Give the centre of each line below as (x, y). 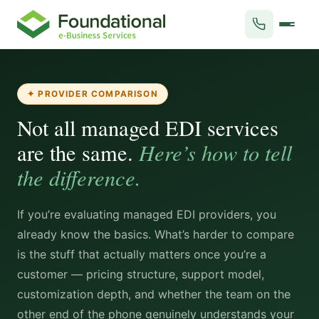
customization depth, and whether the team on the (154, 294)
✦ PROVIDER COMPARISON (93, 94)
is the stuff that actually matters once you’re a (142, 254)
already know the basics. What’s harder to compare (156, 234)
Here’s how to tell (215, 152)
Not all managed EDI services (148, 128)
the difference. (79, 177)
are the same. (78, 153)
